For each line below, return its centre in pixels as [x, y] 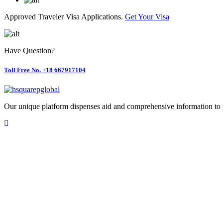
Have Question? [29, 51]
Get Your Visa [147, 17]
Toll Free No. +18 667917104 [45, 70]
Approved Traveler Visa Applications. [64, 17]
